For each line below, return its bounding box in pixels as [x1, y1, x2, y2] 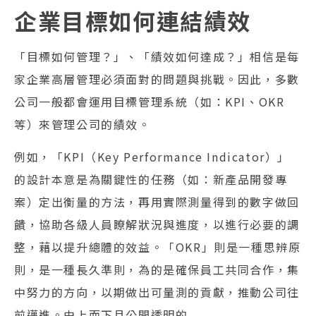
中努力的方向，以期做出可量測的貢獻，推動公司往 [14, 284, 300, 301]
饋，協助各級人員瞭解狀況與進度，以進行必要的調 [14, 216, 300, 233]
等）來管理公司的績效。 [14, 115, 151, 133]
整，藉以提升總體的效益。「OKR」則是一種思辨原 [14, 238, 301, 256]
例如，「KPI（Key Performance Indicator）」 [14, 148, 290, 166]
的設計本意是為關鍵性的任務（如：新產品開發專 [14, 171, 288, 188]
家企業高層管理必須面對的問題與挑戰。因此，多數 [14, 70, 300, 87]
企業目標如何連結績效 [14, 4, 251, 37]
